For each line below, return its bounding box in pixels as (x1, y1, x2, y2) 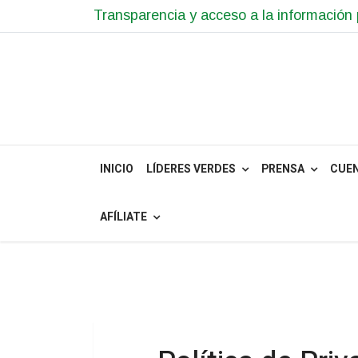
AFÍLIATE (100, 209, 147, 225)
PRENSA (261, 161, 304, 177)
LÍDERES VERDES (146, 161, 236, 177)
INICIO (100, 161, 133, 177)
